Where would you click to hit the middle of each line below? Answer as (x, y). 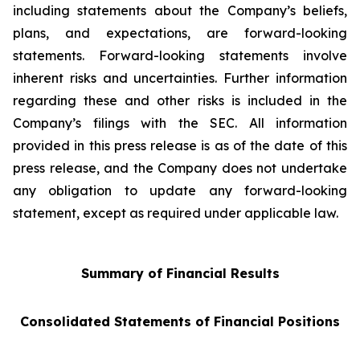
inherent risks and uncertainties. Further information (180, 78)
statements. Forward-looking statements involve (180, 55)
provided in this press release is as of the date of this (180, 145)
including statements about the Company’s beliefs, (180, 10)
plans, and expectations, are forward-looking (180, 33)
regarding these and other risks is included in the (180, 100)
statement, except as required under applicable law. (176, 213)
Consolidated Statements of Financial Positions (180, 321)
